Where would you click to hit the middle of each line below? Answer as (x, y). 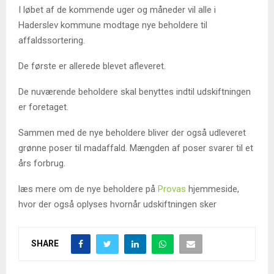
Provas (172, 189)
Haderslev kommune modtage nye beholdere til (113, 25)
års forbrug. (42, 164)
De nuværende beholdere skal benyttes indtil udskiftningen (135, 92)
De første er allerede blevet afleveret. (92, 66)
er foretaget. (43, 107)
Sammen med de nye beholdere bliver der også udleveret (132, 133)
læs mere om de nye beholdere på (88, 189)
